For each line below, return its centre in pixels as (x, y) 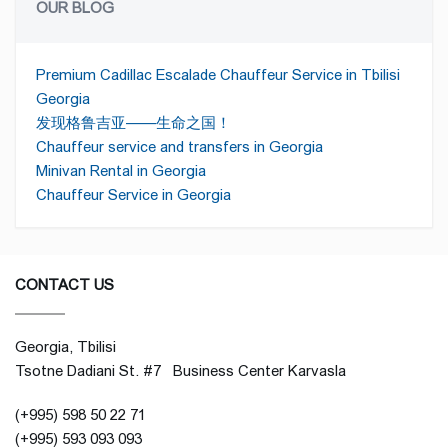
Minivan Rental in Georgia (121, 170)
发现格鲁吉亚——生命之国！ (133, 122)
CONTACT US (64, 284)
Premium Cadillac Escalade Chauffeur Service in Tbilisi (218, 74)
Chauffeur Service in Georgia (133, 194)
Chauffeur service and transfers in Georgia (179, 146)
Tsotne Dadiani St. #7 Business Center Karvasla (180, 370)
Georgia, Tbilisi (65, 346)
